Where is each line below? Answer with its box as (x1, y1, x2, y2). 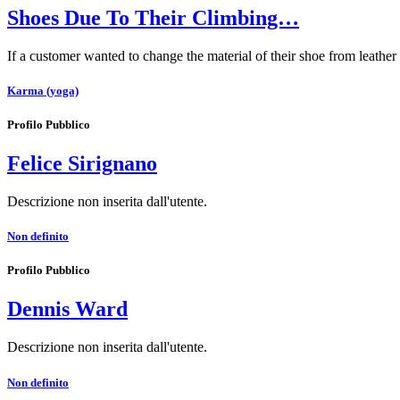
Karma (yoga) (7, 83, 79, 97)
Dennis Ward (7, 297, 128, 321)
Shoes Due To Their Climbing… (7, 5, 299, 29)
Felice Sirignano (7, 152, 157, 176)
